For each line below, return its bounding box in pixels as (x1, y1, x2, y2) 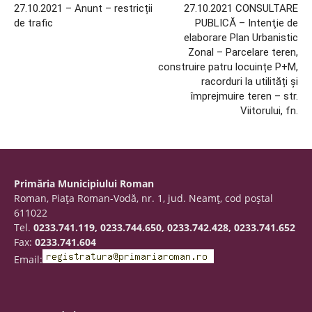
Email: (14, 253, 42, 267)
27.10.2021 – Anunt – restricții (14, 2, 153, 15)
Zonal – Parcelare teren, (188, 46, 298, 59)
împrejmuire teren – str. (191, 90, 298, 103)
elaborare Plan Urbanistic (184, 31, 298, 45)
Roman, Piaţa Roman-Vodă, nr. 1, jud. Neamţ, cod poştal (14, 192, 273, 205)
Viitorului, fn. (240, 104, 298, 118)
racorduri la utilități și (201, 75, 298, 88)
